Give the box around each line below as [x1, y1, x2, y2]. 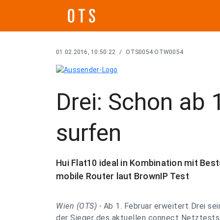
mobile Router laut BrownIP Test [56, 171, 189, 181]
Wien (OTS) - [56, 201, 104, 211]
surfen [56, 119, 121, 147]
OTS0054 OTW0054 [126, 49, 183, 55]
